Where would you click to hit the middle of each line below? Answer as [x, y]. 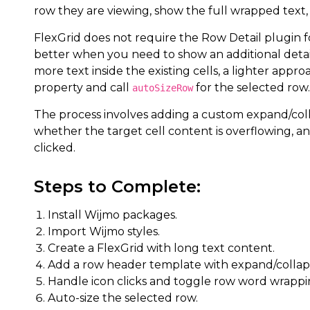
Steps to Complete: [117, 186]
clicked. [55, 148]
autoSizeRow [163, 88]
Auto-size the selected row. [123, 298]
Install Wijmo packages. [112, 215]
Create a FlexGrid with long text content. [161, 248]
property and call [83, 88]
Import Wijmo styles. [104, 231]
